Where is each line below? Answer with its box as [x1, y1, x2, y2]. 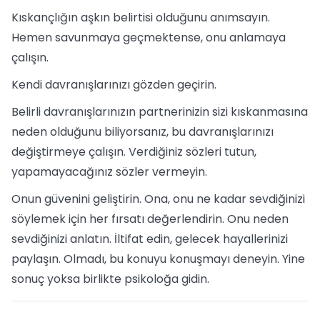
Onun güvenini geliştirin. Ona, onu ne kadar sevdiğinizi [11, 191, 305, 207]
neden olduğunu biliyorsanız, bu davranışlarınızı [11, 124, 274, 140]
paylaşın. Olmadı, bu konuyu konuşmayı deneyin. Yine [11, 251, 305, 267]
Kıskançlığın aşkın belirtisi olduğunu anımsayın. [11, 9, 270, 26]
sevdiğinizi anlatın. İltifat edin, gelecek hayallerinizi [11, 231, 288, 247]
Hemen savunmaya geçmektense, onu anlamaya [11, 29, 286, 46]
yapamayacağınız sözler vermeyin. [11, 164, 207, 180]
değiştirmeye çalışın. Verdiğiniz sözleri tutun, [11, 144, 256, 160]
